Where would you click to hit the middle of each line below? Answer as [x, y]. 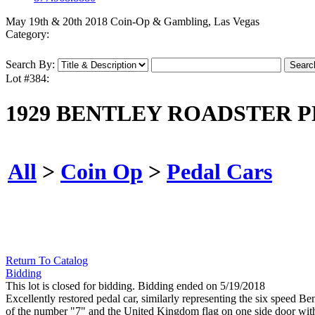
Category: [27, 34]
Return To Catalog [47, 261]
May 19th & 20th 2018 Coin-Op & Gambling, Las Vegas [133, 22]
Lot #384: [27, 79]
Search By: [30, 65]
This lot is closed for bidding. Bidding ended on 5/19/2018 [135, 286]
